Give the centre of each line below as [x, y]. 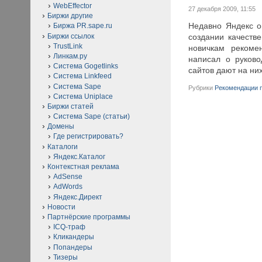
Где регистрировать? [88, 137]
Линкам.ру [70, 56]
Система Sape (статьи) [92, 117]
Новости [61, 207]
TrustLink [68, 46]
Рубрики [202, 88]
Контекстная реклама [83, 167]
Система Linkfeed [82, 76]
